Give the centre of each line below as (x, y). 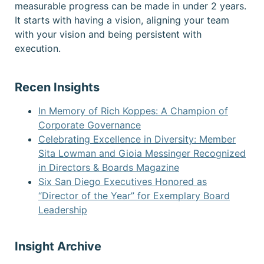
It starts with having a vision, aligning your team (122, 20)
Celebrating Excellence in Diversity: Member (137, 139)
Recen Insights (57, 88)
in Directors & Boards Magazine (109, 168)
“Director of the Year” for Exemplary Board (134, 196)
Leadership (63, 210)
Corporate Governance (90, 125)
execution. (38, 48)
